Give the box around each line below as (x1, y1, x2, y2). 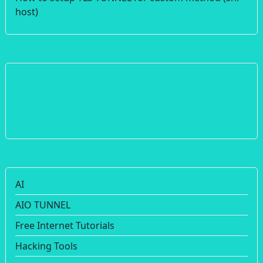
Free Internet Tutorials (15, 218, 114, 232)
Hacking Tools (15, 239, 77, 252)
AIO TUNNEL (15, 198, 70, 211)
